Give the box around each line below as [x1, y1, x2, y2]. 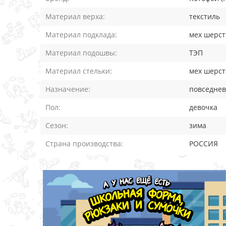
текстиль [189, 12, 220, 21]
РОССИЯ [189, 139, 218, 148]
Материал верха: [45, 12, 105, 21]
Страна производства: [45, 139, 123, 148]
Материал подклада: [45, 30, 117, 39]
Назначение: [45, 84, 90, 94]
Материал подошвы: [45, 48, 117, 58]
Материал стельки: [45, 66, 112, 76]
